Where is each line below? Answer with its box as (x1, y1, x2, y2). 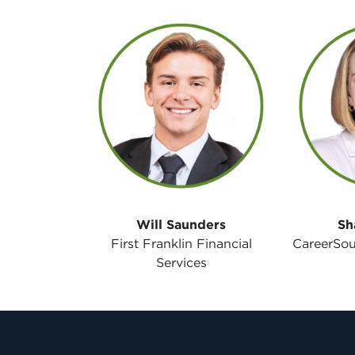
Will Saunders (136, 216, 227, 232)
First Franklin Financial (110, 235, 252, 251)
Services (155, 254, 207, 270)
